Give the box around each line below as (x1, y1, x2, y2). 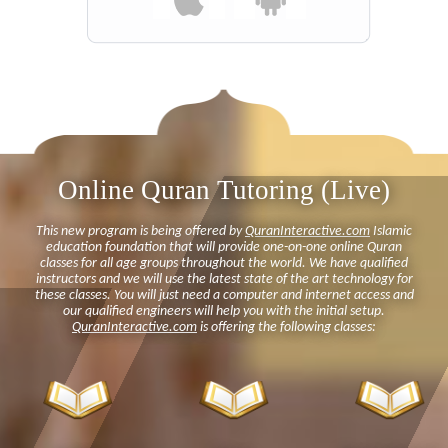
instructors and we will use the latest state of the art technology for (35, 272, 413, 288)
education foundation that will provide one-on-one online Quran (46, 240, 402, 256)
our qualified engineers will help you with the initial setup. (63, 304, 385, 320)
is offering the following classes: (197, 320, 376, 336)
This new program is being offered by (36, 224, 245, 240)
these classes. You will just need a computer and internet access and (34, 288, 414, 304)
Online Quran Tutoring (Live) (58, 175, 390, 206)
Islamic (370, 224, 412, 240)
